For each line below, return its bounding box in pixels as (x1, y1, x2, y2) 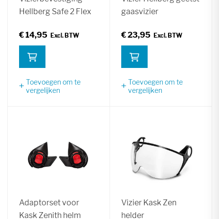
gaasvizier (121, 6, 158, 16)
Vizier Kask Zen (121, 197, 176, 207)
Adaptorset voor (19, 197, 79, 207)
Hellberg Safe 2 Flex (19, 6, 91, 16)
